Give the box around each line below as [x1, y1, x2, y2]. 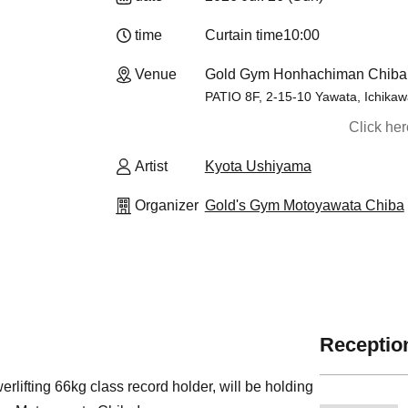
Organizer [135, 198, 199, 213]
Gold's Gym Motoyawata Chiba [204, 198, 404, 213]
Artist [135, 158, 168, 174]
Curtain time [204, 27, 283, 43]
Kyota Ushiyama [204, 158, 311, 174]
